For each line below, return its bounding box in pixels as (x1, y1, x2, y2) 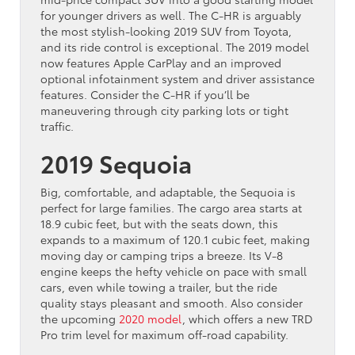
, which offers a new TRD (182, 310, 313, 326)
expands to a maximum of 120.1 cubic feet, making (40, 231, 310, 247)
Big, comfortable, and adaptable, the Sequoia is (40, 183, 296, 200)
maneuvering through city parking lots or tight (40, 101, 288, 118)
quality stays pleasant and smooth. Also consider (40, 294, 303, 311)
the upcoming (40, 310, 119, 326)
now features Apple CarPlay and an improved (40, 54, 281, 71)
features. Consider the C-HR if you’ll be (40, 86, 250, 102)
